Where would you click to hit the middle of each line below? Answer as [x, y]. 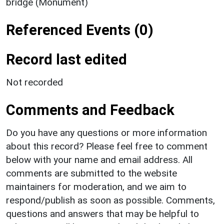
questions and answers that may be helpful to [102, 213]
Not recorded [34, 82]
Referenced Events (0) [80, 30]
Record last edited [66, 59]
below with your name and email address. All [99, 159]
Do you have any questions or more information [106, 132]
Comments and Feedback [90, 110]
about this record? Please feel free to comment [107, 146]
